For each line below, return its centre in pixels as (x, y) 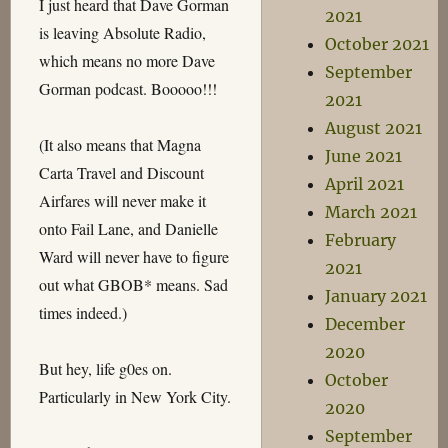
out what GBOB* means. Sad (133, 284)
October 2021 (376, 44)
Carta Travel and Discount (121, 172)
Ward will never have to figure (133, 256)
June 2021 (363, 156)
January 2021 (375, 296)
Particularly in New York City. (134, 396)
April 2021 (364, 184)
